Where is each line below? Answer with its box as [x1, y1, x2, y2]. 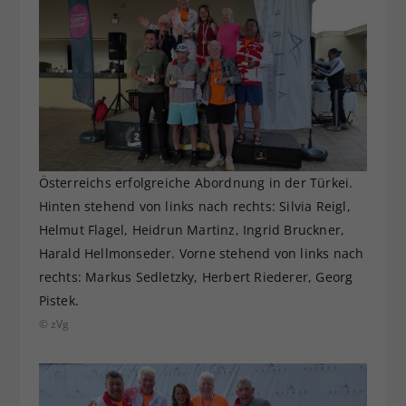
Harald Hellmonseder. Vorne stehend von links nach [38, 245, 364, 263]
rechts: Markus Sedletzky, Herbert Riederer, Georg [38, 268, 353, 286]
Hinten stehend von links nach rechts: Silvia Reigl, [38, 198, 351, 216]
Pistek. [38, 292, 79, 310]
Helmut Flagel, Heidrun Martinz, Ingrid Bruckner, [38, 221, 345, 239]
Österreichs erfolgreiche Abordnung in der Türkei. [38, 174, 353, 192]
